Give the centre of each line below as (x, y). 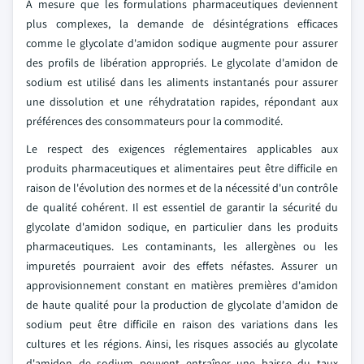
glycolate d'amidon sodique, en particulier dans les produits (182, 227)
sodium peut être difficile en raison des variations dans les (182, 324)
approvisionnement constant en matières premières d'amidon (182, 285)
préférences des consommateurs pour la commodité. (154, 121)
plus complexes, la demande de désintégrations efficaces (182, 24)
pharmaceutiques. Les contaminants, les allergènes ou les (182, 246)
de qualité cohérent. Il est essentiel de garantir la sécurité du (182, 207)
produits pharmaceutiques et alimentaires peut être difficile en (182, 168)
